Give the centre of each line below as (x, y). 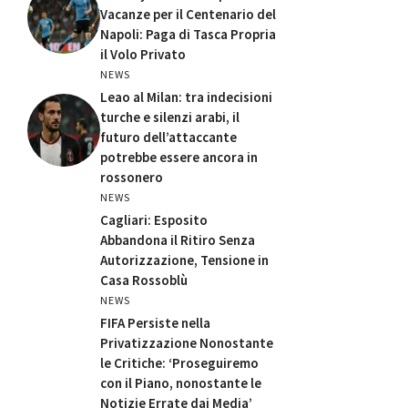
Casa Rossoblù (144, 280)
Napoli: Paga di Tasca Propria (188, 34)
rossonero (132, 177)
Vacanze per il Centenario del (188, 14)
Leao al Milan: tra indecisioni (186, 97)
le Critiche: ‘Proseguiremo (179, 362)
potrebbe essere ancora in (179, 157)
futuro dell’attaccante (168, 137)
